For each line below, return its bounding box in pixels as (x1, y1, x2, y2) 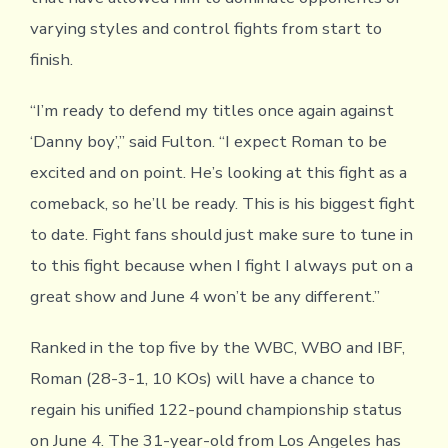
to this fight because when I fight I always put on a (29, 254, 413, 278)
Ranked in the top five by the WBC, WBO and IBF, (29, 336, 405, 360)
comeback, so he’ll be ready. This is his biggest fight (29, 192, 415, 216)
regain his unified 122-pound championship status (29, 398, 402, 422)
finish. (29, 48, 73, 72)
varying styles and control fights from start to (29, 17, 382, 41)
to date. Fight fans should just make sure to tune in (29, 223, 413, 247)
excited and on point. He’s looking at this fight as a (29, 161, 407, 185)
